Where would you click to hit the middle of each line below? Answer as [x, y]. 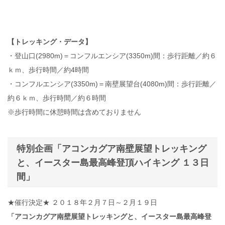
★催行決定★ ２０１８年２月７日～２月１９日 [82, 203]
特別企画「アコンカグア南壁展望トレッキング [111, 148]
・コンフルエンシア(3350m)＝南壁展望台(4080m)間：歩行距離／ [112, 84]
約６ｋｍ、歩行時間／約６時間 [57, 98]
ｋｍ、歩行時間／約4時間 [48, 70]
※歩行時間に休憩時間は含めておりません [74, 112]
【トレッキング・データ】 [50, 41]
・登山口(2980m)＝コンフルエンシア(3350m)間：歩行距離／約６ [112, 55]
